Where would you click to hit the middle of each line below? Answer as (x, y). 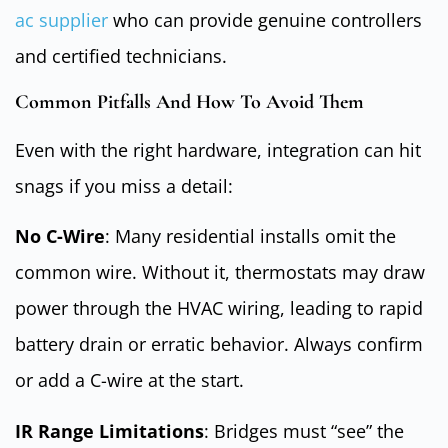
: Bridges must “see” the (304, 430)
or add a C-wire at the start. (129, 380)
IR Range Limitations (109, 430)
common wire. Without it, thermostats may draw (220, 272)
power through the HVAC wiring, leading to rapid (219, 308)
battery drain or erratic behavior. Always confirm (219, 344)
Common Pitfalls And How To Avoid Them (189, 101)
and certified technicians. (121, 55)
